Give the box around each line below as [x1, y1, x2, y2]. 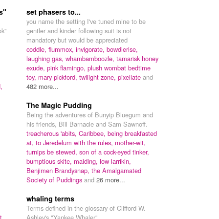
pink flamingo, [47, 63, 88, 72]
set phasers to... [26, 6, 81, 17]
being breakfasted [108, 128, 157, 138]
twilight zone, [79, 72, 118, 82]
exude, [26, 63, 47, 72]
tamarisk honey [116, 53, 158, 63]
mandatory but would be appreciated [26, 35, 128, 44]
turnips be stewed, [26, 147, 79, 156]
